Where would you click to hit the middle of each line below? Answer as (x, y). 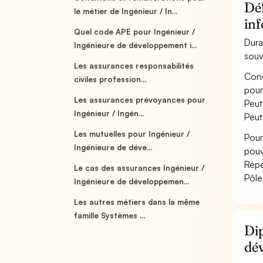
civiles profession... (110, 79)
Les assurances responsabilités (134, 66)
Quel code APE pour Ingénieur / (135, 32)
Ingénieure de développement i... (136, 45)
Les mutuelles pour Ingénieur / (132, 134)
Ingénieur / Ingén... (109, 113)
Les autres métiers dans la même (137, 202)
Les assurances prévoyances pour (140, 100)
